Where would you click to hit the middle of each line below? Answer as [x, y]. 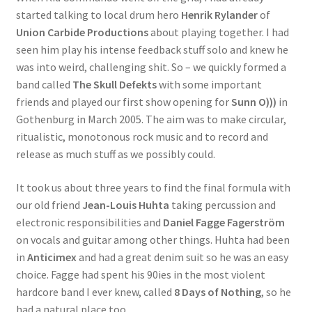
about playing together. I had [218, 32]
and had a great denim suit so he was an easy [182, 257]
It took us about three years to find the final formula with [153, 187]
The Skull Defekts [114, 85]
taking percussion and [223, 205]
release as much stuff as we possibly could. [115, 154]
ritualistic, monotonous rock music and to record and [142, 137]
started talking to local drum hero [98, 15]
